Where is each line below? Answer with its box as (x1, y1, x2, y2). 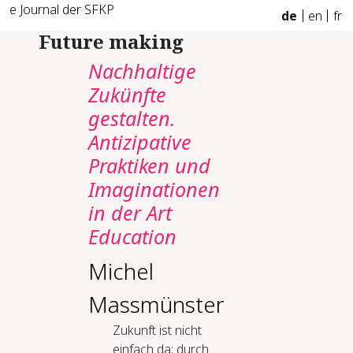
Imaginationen (87, 176, 220, 203)
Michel (87, 256, 154, 286)
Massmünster (87, 289, 225, 319)
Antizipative (87, 128, 191, 155)
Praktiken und (87, 152, 210, 179)
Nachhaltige (87, 58, 196, 84)
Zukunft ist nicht (112, 321, 202, 339)
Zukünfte (87, 81, 166, 108)
